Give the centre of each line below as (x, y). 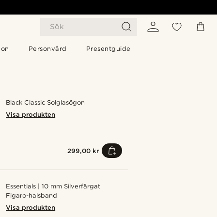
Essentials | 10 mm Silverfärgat (53, 186)
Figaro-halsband (31, 195)
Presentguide (108, 49)
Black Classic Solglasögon (46, 102)
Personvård (47, 49)
